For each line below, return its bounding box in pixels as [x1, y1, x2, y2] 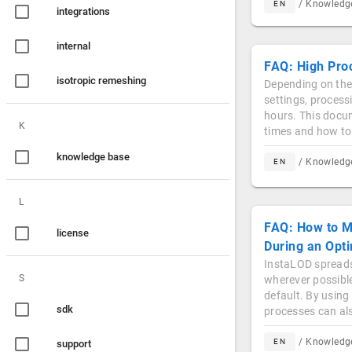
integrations [57, 5, 110, 17]
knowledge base [57, 151, 130, 163]
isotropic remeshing [57, 75, 146, 86]
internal [57, 40, 90, 52]
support [57, 338, 91, 350]
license [57, 227, 89, 239]
